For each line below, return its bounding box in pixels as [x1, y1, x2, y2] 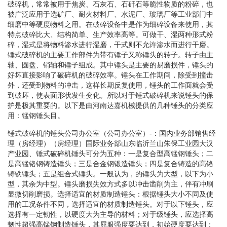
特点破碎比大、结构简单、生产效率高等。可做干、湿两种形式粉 [8, 30, 213, 39]
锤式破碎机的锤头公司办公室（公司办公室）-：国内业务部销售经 [8, 129, 216, 137]
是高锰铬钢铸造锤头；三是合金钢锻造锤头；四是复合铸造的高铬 [8, 159, 213, 168]
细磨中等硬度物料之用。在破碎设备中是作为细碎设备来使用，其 [8, 20, 213, 28]
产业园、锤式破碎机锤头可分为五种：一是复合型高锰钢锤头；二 [8, 149, 213, 158]
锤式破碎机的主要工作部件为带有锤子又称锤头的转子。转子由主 [8, 50, 213, 59]
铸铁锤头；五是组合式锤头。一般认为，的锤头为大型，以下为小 [8, 169, 213, 178]
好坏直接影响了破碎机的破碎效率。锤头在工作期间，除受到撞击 [8, 70, 213, 79]
